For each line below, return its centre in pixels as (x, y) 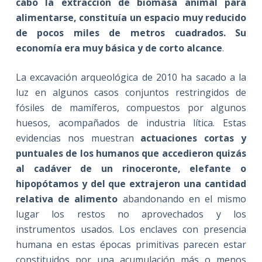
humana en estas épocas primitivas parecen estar (131, 244)
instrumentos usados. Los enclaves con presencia (131, 229)
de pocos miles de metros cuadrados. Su (131, 32)
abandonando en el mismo (182, 199)
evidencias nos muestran (78, 138)
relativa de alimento (67, 199)
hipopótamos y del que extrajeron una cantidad (131, 183)
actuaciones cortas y (194, 138)
